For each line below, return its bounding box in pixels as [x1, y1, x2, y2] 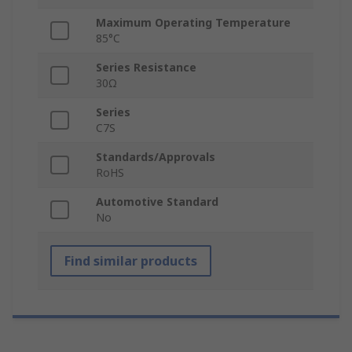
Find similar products [64, 252, 197, 270]
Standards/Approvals [96, 149, 215, 165]
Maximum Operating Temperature [96, 15, 291, 31]
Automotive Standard [96, 194, 218, 210]
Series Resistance [96, 60, 196, 75]
